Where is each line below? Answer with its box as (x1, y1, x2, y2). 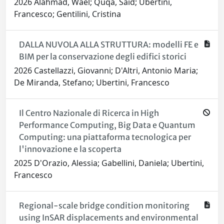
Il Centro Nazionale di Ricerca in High (18, 108, 159, 118)
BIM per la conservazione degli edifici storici (18, 51, 186, 62)
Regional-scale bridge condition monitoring (18, 200, 189, 211)
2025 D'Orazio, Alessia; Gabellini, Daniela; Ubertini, (14, 157, 204, 169)
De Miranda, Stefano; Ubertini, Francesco (14, 77, 169, 88)
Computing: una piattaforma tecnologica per (18, 132, 191, 142)
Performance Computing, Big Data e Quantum (18, 120, 195, 130)
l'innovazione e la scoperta (18, 144, 121, 154)
